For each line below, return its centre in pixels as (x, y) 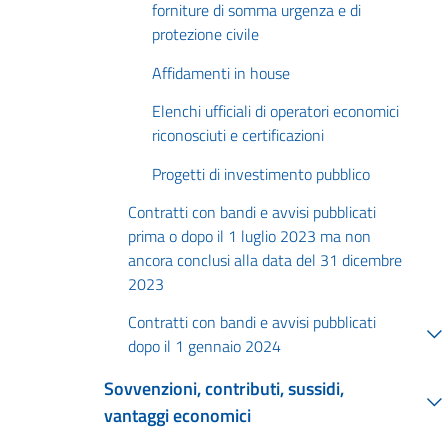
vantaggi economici (177, 416)
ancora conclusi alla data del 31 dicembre (265, 259)
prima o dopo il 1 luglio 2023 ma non (249, 235)
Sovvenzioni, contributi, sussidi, (224, 389)
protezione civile (205, 34)
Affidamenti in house (221, 72)
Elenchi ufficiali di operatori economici (275, 111)
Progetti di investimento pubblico (261, 173)
